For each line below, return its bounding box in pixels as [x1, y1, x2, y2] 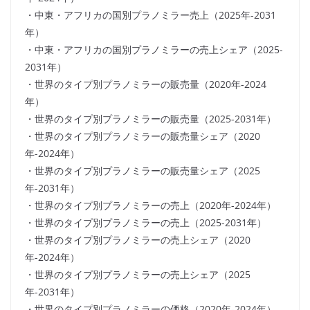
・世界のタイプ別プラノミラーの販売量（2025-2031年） [25, 112, 276, 126]
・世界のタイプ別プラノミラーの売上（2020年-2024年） [25, 199, 276, 212]
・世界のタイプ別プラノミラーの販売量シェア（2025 [25, 164, 260, 178]
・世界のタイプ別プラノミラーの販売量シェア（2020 [25, 129, 260, 143]
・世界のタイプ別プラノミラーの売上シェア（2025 [25, 268, 250, 282]
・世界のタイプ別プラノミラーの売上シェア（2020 [25, 233, 250, 247]
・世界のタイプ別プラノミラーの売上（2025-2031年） [25, 216, 266, 230]
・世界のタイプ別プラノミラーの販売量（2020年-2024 [25, 77, 266, 91]
